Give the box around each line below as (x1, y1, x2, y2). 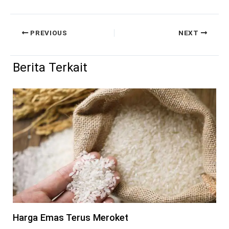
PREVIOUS (28, 28, 67, 37)
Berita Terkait (13, 60, 87, 75)
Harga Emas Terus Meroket (13, 212, 128, 223)
